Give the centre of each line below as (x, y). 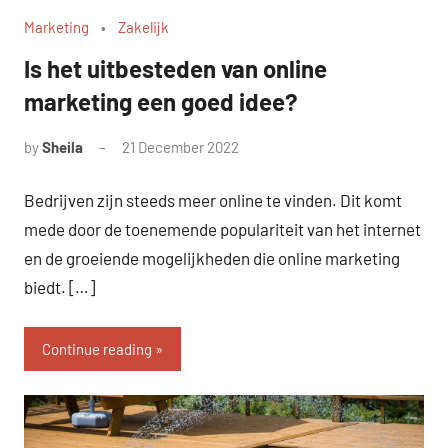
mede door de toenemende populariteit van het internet (222, 228)
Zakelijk (143, 27)
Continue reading (97, 349)
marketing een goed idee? (161, 101)
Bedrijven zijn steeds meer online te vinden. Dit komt (213, 199)
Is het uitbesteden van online (175, 68)
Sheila (62, 147)
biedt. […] (59, 286)
